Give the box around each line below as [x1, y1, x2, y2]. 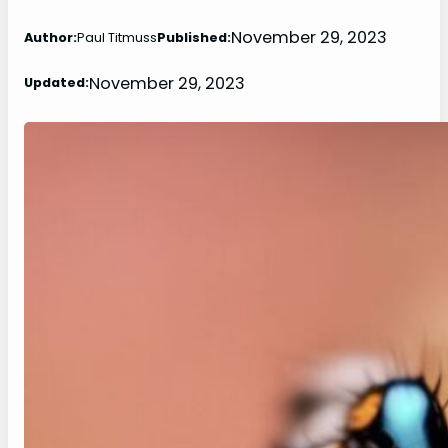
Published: [157, 27, 231, 47]
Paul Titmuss [77, 27, 157, 47]
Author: [24, 27, 77, 47]
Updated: [24, 73, 89, 93]
